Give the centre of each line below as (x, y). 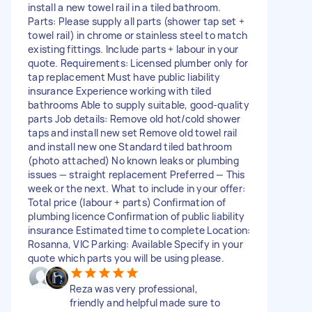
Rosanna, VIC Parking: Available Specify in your (135, 244)
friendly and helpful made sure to (145, 302)
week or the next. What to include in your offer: (136, 188)
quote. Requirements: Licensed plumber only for (138, 63)
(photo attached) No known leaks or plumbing (133, 160)
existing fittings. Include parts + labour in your (133, 49)
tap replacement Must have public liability (124, 77)
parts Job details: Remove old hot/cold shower (134, 118)
